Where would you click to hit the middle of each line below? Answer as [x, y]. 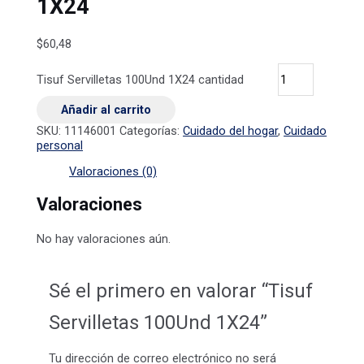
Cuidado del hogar [231, 130]
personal [60, 145]
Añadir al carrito [106, 109]
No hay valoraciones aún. [104, 238]
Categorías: [152, 130]
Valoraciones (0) [113, 172]
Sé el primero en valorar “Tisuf [180, 290]
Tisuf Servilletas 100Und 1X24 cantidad [141, 79]
